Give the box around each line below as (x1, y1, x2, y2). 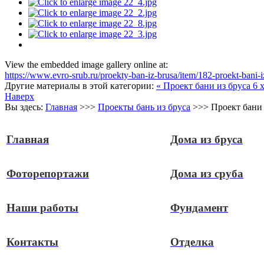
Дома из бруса (170, 133, 243, 146)
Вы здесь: (5, 102, 45, 113)
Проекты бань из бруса (98, 102, 190, 113)
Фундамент (170, 202, 228, 214)
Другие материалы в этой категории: (5, 81, 154, 91)
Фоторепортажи (6, 167, 89, 180)
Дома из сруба (170, 167, 243, 180)
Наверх (5, 91, 34, 102)
